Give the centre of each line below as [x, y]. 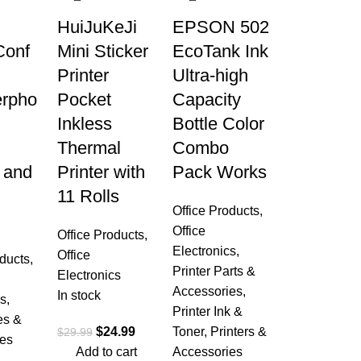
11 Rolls [88, 196]
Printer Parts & [214, 271]
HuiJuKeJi [97, 27]
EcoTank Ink [220, 51]
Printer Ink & [207, 311]
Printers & [238, 332]
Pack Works [219, 172]
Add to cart [107, 352]
